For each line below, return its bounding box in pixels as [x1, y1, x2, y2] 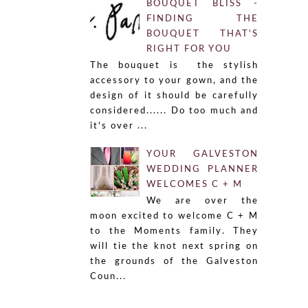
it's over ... [90, 122, 148, 131]
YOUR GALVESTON [146, 149, 258, 159]
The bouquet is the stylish [90, 61, 258, 71]
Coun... [90, 272, 126, 282]
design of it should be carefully [90, 91, 258, 101]
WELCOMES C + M [146, 179, 243, 189]
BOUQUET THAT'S [146, 29, 258, 38]
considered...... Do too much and [90, 107, 258, 116]
